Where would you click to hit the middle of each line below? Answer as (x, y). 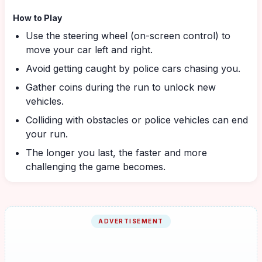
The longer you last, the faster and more (116, 153)
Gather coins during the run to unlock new (121, 87)
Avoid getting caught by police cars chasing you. (133, 68)
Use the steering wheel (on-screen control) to (128, 36)
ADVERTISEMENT (131, 221)
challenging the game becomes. (96, 167)
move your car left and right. (89, 50)
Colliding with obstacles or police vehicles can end (137, 120)
